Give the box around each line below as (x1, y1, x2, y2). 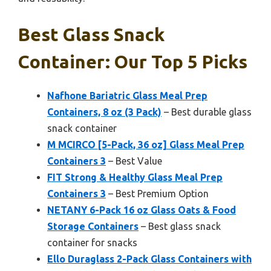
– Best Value (106, 155, 162, 167)
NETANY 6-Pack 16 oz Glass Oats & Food (47, 204, 236, 216)
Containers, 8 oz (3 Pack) (47, 106, 162, 118)
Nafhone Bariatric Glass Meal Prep (47, 90, 207, 102)
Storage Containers (47, 221, 139, 232)
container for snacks (47, 237, 137, 249)
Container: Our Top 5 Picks (18, 51, 247, 73)
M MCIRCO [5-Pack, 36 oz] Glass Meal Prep (47, 139, 244, 151)
